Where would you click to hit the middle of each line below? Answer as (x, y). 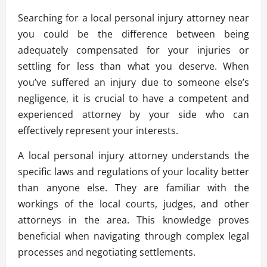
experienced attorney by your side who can (133, 114)
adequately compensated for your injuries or (133, 50)
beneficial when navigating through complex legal (133, 236)
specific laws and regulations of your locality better (133, 171)
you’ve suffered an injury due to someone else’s (133, 82)
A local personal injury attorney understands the (133, 155)
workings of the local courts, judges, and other (133, 204)
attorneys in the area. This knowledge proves (133, 220)
